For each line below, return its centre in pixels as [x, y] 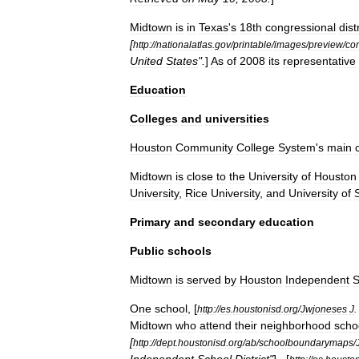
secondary [227, 222]
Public [147, 251]
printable [252, 44]
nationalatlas [184, 44]
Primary [150, 222]
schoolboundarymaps [306, 343]
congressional [301, 27]
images [290, 44]
